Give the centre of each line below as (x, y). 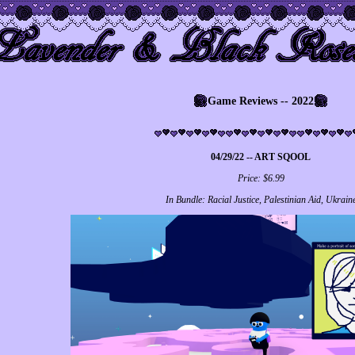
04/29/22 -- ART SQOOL (261, 157)
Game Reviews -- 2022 (261, 101)
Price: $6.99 (261, 178)
